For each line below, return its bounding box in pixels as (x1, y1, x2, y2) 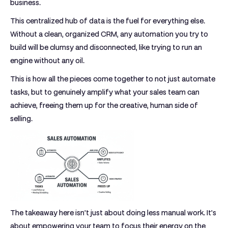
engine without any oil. (10, 56, 84, 65)
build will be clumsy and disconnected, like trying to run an (10, 43, 202, 51)
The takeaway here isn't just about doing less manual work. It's (10, 209, 216, 217)
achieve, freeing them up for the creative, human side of (10, 101, 198, 109)
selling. (10, 115, 33, 123)
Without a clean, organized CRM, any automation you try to (10, 30, 208, 38)
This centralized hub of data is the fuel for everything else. (10, 17, 205, 25)
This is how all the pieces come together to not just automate (10, 75, 215, 83)
